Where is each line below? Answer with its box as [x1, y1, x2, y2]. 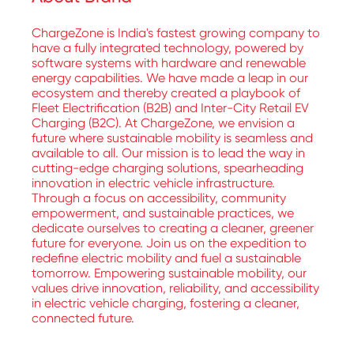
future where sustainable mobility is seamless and [32, 130, 313, 145]
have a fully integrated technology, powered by [32, 40, 303, 55]
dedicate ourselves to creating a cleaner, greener [32, 220, 314, 235]
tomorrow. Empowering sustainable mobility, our [32, 265, 307, 281]
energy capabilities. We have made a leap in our [32, 70, 308, 85]
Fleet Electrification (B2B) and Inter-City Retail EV [32, 100, 309, 115]
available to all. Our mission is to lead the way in [32, 145, 305, 160]
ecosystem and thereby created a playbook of [32, 85, 300, 100]
